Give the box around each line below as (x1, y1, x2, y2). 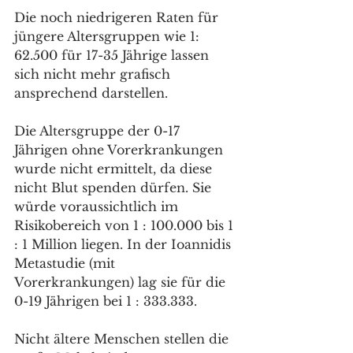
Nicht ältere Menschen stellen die (14, 330, 232, 347)
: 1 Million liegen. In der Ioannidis (14, 236, 235, 252)
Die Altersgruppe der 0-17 (14, 122, 184, 139)
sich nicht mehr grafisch (14, 65, 174, 82)
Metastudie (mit (14, 255, 119, 271)
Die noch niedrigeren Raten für (14, 9, 222, 25)
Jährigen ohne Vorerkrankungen (14, 141, 227, 158)
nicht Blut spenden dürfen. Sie (14, 179, 215, 195)
